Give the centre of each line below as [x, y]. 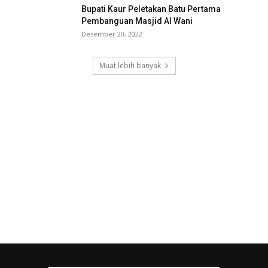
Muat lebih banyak [130, 66]
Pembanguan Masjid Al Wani [137, 21]
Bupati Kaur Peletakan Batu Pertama [151, 9]
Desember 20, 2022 [112, 34]
